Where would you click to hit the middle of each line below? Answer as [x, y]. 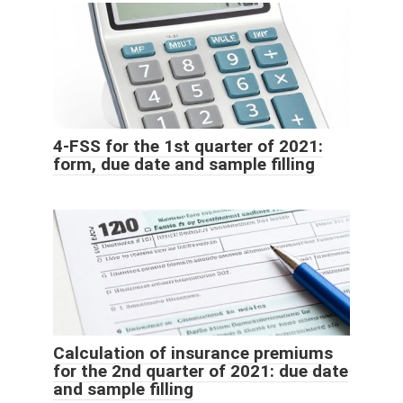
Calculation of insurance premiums [193, 353]
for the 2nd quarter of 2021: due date [201, 371]
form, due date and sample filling [184, 164]
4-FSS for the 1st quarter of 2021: [188, 146]
